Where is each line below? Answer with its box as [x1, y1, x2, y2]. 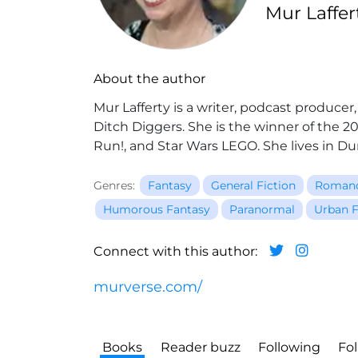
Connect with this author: [93, 244, 257, 259]
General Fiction [211, 178, 296, 193]
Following [257, 340, 320, 355]
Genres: [93, 178, 135, 193]
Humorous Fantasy [103, 202, 210, 217]
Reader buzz [160, 340, 241, 355]
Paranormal [229, 202, 295, 217]
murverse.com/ [93, 278, 202, 296]
